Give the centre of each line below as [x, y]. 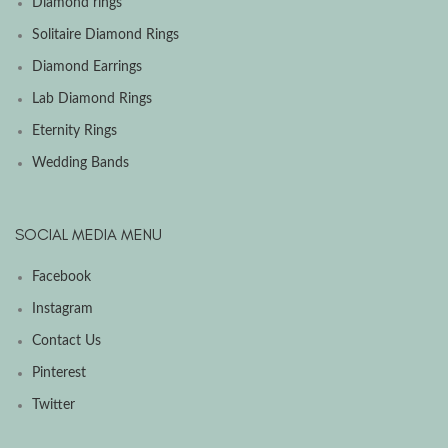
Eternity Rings [74, 130]
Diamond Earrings [87, 66]
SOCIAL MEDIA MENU [88, 234]
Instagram [62, 308]
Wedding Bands [80, 162]
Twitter [53, 404]
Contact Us [66, 340]
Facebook [61, 276]
